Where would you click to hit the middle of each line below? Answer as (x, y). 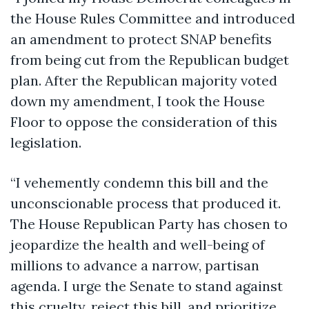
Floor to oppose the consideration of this (144, 121)
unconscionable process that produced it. (146, 203)
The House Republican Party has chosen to (149, 223)
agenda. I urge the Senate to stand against (147, 286)
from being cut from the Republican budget (150, 59)
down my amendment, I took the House (138, 101)
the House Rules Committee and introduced (153, 18)
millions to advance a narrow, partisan (135, 265)
